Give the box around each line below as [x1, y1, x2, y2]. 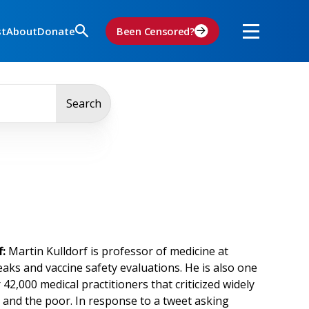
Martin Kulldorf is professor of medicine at [6, 243, 228, 259]
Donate [37, 24, 75, 38]
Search [66, 96, 101, 111]
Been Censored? [117, 24, 195, 38]
